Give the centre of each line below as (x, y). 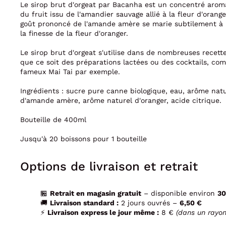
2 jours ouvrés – (149, 203)
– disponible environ (179, 193)
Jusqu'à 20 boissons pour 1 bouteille (83, 138)
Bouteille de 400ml (53, 119)
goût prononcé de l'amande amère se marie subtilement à (122, 23)
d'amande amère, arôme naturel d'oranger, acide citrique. (121, 100)
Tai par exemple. (92, 71)
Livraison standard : (84, 203)
